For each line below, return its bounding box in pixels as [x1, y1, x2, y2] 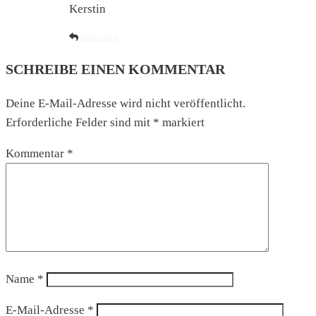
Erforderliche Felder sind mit [6, 116, 153, 130]
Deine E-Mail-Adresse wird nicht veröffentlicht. [6, 97, 245, 111]
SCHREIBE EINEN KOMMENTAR [6, 61, 225, 77]
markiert [159, 116, 205, 130]
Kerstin [69, 1, 106, 16]
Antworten [78, 31, 119, 42]
